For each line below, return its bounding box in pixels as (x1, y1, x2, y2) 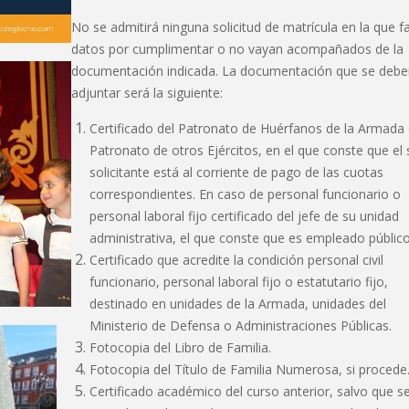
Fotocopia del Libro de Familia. (89, 339, 271, 356)
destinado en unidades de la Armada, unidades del (89, 295, 386, 312)
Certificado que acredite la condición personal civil (89, 251, 383, 268)
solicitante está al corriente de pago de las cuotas (89, 163, 383, 181)
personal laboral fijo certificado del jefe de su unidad (89, 207, 399, 225)
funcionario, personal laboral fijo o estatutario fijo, (89, 273, 388, 290)
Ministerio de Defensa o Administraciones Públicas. (89, 317, 392, 334)
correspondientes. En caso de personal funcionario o (89, 185, 401, 203)
